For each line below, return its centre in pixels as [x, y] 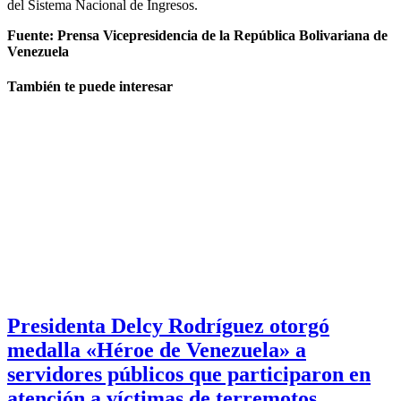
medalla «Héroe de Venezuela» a [157, 350]
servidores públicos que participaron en [189, 375]
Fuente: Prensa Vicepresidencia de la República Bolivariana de [197, 35]
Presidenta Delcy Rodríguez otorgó [168, 326]
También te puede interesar [90, 87]
